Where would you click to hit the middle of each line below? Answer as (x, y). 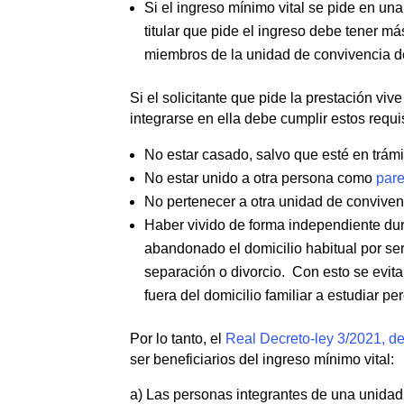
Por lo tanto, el (178, 338)
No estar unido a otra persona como (259, 178)
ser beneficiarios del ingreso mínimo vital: (262, 359)
